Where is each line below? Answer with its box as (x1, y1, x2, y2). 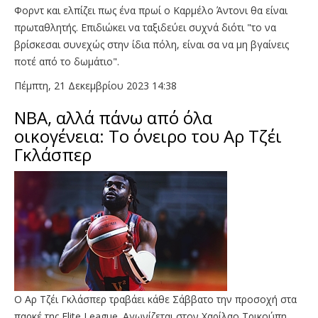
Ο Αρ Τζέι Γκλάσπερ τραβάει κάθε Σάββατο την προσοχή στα (14, 292, 297, 306)
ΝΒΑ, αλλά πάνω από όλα (14, 105, 212, 129)
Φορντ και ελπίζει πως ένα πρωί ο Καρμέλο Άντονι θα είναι (14, 3, 287, 17)
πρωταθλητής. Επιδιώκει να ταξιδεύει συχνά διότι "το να (14, 20, 276, 34)
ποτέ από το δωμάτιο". (14, 54, 119, 68)
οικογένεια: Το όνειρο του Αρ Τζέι (14, 124, 282, 148)
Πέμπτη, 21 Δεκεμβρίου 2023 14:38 (14, 78, 177, 92)
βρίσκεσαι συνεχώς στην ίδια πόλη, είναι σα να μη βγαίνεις (14, 37, 289, 51)
